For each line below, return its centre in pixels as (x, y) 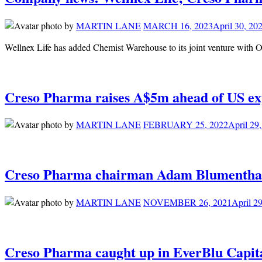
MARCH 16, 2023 (178, 25)
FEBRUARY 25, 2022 (186, 125)
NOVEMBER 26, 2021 (187, 202)
